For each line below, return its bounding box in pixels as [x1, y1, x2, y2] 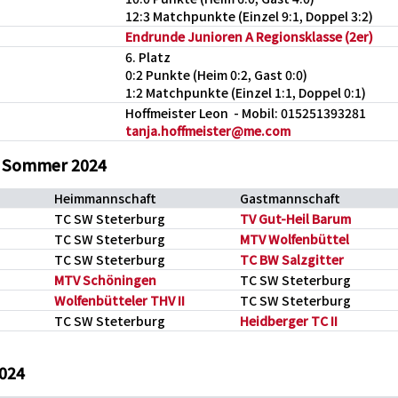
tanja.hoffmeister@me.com [125, 122, 291, 139]
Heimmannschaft [54, 189, 156, 207]
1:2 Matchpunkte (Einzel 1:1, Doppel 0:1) [125, 84, 366, 101]
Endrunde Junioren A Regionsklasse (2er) [125, 28, 373, 45]
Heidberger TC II [240, 312, 338, 330]
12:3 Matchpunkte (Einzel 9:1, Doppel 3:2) [125, 7, 373, 25]
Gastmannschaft [240, 189, 340, 207]
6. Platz [125, 48, 171, 66]
